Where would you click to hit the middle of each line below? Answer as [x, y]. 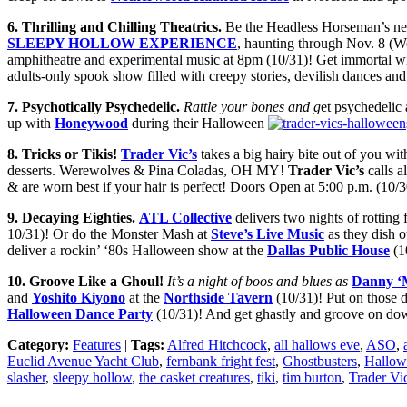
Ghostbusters [320, 362]
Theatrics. [191, 27]
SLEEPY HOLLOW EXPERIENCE [122, 44]
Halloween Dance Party [80, 314]
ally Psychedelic [128, 107]
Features [97, 345]
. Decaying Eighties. [75, 218]
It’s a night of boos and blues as [259, 282]
